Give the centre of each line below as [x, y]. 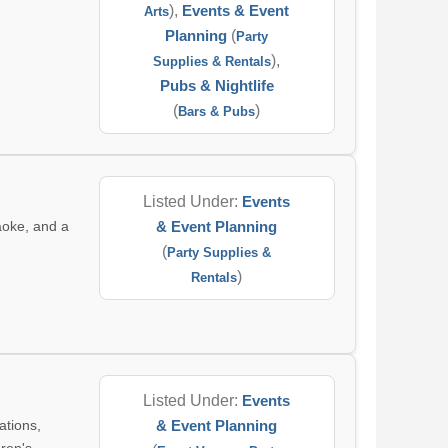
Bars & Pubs [217, 111]
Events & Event [236, 10]
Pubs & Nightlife [216, 85]
